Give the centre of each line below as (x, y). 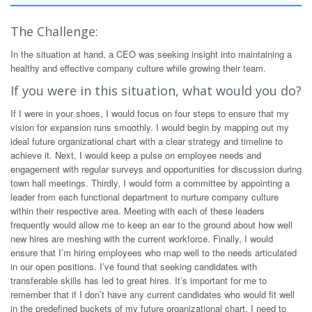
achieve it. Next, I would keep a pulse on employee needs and (136, 155)
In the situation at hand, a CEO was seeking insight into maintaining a (151, 54)
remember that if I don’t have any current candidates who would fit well (153, 294)
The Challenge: (54, 31)
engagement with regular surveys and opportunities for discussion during (156, 169)
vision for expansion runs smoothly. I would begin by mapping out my (150, 127)
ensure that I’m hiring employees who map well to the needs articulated (154, 252)
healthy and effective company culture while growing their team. (138, 68)
